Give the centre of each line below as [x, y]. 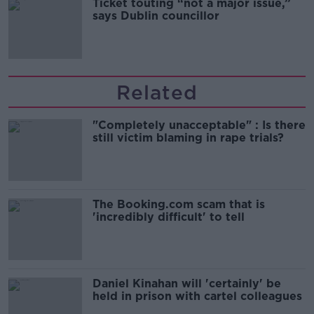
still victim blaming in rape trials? [188, 137]
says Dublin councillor [156, 15]
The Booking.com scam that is [179, 204]
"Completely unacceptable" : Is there [199, 125]
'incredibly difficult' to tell [169, 217]
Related [157, 92]
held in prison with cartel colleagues [197, 296]
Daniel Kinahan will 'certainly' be [187, 283]
